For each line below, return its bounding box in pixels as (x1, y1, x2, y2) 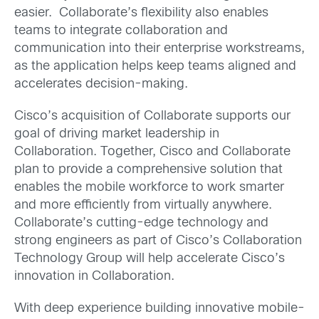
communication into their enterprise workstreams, (14, 42, 305, 55)
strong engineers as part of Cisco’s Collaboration (14, 235, 302, 247)
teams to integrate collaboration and (14, 24, 228, 37)
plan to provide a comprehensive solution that (14, 164, 283, 176)
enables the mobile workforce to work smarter (14, 182, 284, 194)
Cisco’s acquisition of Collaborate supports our (14, 110, 291, 122)
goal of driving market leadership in (14, 128, 219, 140)
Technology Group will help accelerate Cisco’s (14, 253, 285, 265)
